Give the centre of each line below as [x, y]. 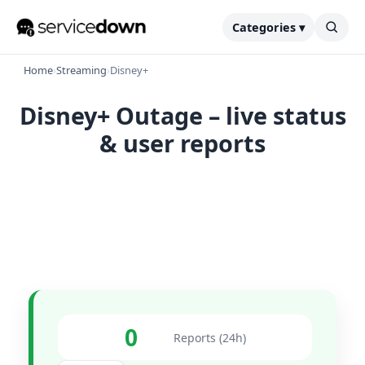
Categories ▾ [268, 27]
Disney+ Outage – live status [182, 115]
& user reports [182, 143]
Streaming [81, 70]
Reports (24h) [209, 337]
